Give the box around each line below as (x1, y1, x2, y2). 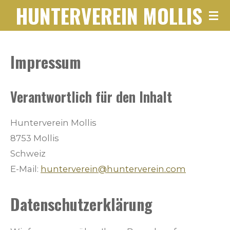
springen (5, 38, 41, 48)
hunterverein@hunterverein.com (41, 163, 186, 174)
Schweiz (10, 148, 46, 159)
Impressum (10, 50, 81, 73)
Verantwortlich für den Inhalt (10, 87, 172, 107)
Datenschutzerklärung (10, 193, 152, 216)
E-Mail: (10, 163, 39, 174)
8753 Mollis (10, 132, 59, 143)
